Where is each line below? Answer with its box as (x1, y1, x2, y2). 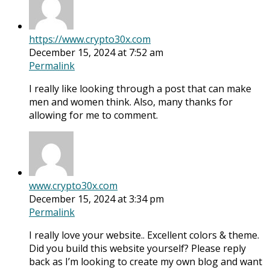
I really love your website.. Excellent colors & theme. (29, 228, 259, 242)
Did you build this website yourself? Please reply (29, 242, 246, 256)
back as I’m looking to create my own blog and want (29, 255, 262, 269)
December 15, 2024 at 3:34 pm (29, 192, 164, 206)
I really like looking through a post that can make (29, 82, 251, 96)
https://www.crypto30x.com (29, 33, 151, 46)
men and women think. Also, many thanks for (29, 95, 233, 109)
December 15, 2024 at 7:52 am (29, 46, 163, 60)
